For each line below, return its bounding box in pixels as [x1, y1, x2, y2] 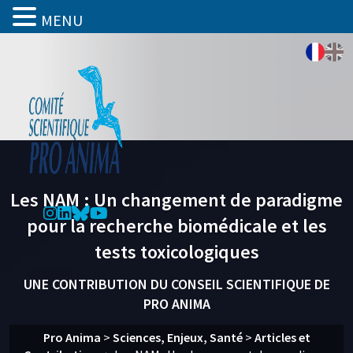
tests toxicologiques [94, 240, 259, 264]
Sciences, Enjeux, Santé [112, 329, 243, 345]
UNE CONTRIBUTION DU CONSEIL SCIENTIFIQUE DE [23, 275, 330, 293]
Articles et [254, 329, 310, 345]
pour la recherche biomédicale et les [26, 214, 327, 238]
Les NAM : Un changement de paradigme [10, 188, 343, 212]
